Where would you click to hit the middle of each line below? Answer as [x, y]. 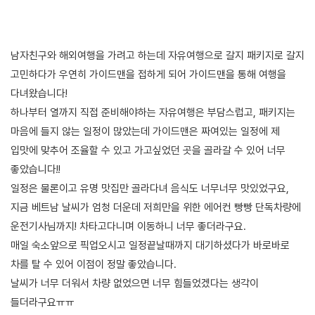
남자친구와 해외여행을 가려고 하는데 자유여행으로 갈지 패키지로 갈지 [157, 55]
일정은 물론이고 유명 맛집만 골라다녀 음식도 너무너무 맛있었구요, [150, 188]
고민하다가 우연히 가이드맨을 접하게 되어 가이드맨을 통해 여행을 [148, 74]
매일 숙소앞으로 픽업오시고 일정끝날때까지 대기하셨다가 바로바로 [150, 245]
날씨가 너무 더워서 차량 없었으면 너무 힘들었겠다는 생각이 [135, 283]
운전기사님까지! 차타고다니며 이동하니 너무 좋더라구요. [130, 226]
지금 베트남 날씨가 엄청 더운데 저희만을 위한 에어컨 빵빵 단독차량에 [156, 207]
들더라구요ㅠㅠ [44, 302]
